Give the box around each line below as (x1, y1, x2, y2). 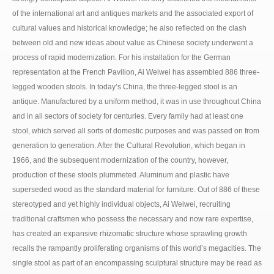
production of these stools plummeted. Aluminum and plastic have (12, 170, 229, 179)
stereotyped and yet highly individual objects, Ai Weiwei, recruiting (12, 199, 231, 209)
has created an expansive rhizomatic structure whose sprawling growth (12, 229, 247, 238)
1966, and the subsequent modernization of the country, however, (12, 155, 228, 165)
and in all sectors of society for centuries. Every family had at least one (12, 111, 243, 120)
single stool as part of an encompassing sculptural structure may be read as (12, 258, 262, 267)
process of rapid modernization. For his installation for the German (12, 53, 231, 62)
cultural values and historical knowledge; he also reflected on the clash (12, 23, 246, 32)
